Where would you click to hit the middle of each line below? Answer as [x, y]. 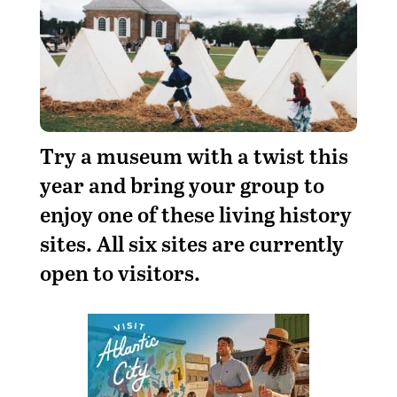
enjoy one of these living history [195, 214]
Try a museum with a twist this [194, 155]
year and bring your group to [182, 184]
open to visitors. [120, 272]
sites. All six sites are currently [191, 243]
